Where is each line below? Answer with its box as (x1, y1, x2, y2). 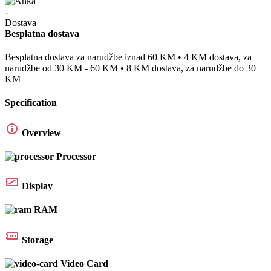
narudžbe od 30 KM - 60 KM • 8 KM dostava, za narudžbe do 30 (5, 63, 256, 73)
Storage (22, 234, 53, 245)
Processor (56, 151, 96, 162)
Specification (5, 97, 57, 108)
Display (22, 181, 53, 192)
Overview (22, 127, 61, 138)
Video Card (60, 258, 108, 269)
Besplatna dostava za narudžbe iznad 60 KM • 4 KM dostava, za (5, 52, 252, 62)
